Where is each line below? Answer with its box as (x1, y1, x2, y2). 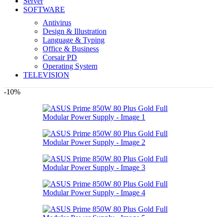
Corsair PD (43, 53, 77, 62)
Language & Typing (43, 35, 105, 44)
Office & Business (43, 44, 99, 53)
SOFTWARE (23, 5, 65, 14)
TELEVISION (23, 70, 69, 79)
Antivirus (43, 18, 71, 27)
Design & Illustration (43, 27, 107, 35)
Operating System (43, 62, 97, 70)
